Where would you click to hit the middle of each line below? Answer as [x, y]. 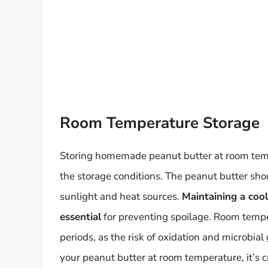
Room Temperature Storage [160, 123]
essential [80, 217]
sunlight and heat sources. [121, 196]
